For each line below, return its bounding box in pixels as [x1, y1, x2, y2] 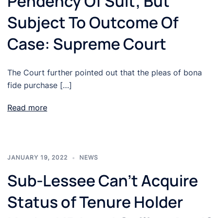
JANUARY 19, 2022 [7, 154, 68, 162]
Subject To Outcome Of [7, 12, 179, 34]
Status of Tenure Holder [7, 191, 183, 213]
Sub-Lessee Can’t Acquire [7, 170, 198, 192]
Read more [7, 103, 47, 113]
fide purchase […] [7, 80, 72, 91]
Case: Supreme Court [7, 33, 166, 55]
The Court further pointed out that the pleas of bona [7, 68, 202, 78]
